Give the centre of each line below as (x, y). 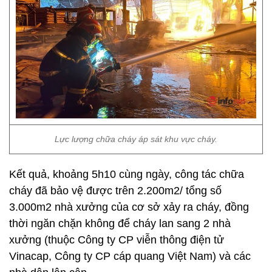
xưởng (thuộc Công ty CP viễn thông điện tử (117, 240)
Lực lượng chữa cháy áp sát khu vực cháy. (136, 139)
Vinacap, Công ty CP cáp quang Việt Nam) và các (130, 256)
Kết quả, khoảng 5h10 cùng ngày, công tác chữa (127, 174)
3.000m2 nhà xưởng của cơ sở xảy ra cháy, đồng (129, 207)
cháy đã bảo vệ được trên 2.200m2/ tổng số (115, 191)
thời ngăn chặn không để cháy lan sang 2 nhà (120, 223)
